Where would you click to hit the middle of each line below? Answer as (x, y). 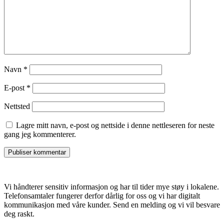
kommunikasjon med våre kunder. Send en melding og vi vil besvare (112, 204)
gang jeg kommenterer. (40, 134)
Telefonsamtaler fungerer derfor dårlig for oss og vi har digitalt (102, 195)
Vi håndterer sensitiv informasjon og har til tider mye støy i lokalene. (111, 186)
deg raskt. (19, 213)
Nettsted (17, 106)
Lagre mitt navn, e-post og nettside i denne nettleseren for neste (115, 125)
